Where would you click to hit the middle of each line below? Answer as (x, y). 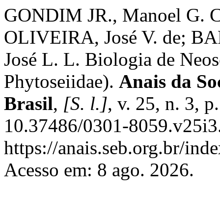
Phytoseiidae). (61, 81)
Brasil (28, 103)
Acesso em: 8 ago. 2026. (99, 170)
